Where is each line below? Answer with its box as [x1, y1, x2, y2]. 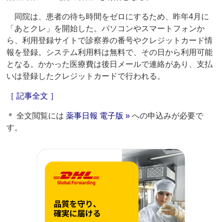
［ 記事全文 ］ [6, 92, 58, 101]
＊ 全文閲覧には [6, 111, 66, 120]
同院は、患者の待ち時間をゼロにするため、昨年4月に [6, 12, 210, 21]
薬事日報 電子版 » [66, 111, 130, 120]
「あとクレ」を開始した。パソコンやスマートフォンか [6, 24, 205, 33]
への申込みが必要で [130, 111, 204, 120]
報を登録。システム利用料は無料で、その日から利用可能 [6, 48, 213, 57]
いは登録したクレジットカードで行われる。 [6, 72, 166, 81]
